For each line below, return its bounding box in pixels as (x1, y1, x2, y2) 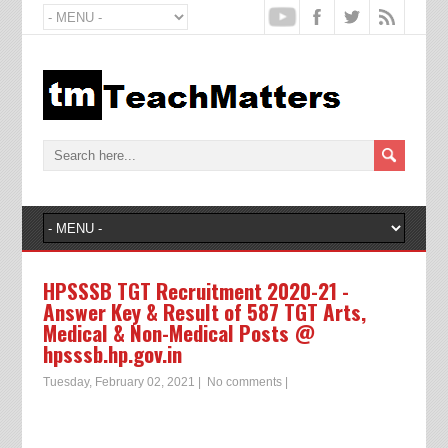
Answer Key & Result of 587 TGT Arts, (42, 296, 366, 327)
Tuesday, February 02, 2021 (42, 375, 195, 389)
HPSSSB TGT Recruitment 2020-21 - (42, 275, 349, 306)
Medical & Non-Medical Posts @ (42, 317, 315, 348)
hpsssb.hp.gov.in (42, 338, 182, 369)
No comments (206, 375, 282, 389)
